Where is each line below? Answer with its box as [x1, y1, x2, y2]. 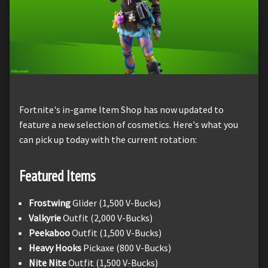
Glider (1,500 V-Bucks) [72, 196, 161, 209]
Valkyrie [29, 211, 63, 224]
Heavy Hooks [29, 241, 83, 254]
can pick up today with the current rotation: [19, 133, 197, 145]
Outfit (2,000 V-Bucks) [63, 211, 153, 224]
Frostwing [29, 196, 72, 209]
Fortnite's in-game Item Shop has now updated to [19, 103, 224, 115]
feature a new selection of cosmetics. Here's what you [19, 118, 238, 130]
